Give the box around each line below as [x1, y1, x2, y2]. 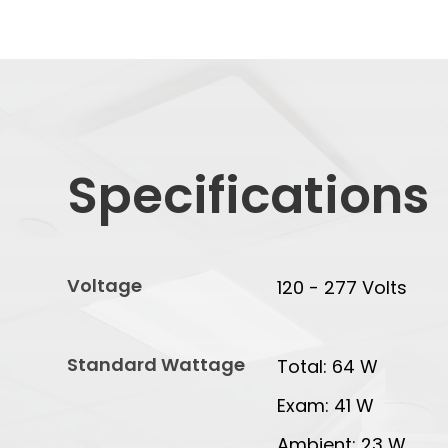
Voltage [67, 273, 143, 299]
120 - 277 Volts [277, 275, 408, 301]
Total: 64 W [277, 354, 379, 380]
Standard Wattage [67, 352, 246, 378]
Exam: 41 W [277, 393, 375, 419]
